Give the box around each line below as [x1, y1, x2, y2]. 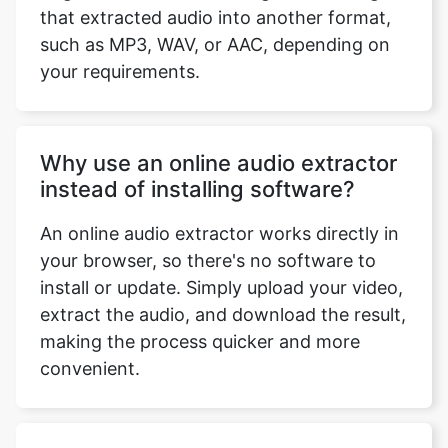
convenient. [40, 337, 140, 358]
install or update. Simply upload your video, [40, 256, 403, 277]
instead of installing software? [40, 155, 355, 181]
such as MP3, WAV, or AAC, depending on [40, 13, 390, 34]
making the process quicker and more [40, 310, 360, 331]
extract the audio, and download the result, [40, 283, 406, 304]
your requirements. [40, 40, 200, 61]
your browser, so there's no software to [40, 229, 376, 250]
